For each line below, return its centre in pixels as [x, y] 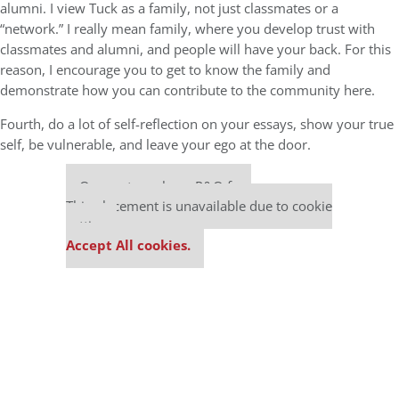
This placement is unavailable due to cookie [199, 206]
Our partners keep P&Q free [165, 186]
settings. [91, 225]
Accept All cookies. [128, 245]
